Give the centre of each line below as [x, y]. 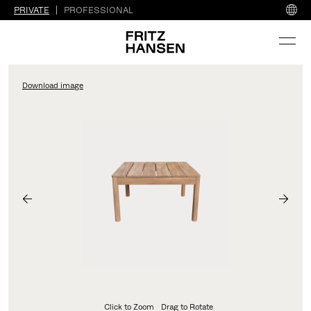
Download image [52, 85]
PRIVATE [32, 10]
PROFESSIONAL [99, 10]
